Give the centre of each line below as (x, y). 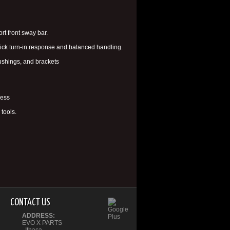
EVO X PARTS (42, 223)
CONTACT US (31, 203)
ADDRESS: (39, 216)
